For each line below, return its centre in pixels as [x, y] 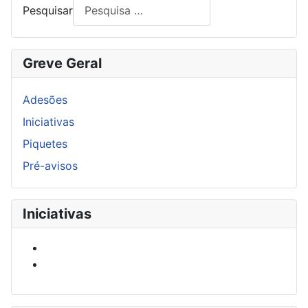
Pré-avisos [50, 165]
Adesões [45, 99]
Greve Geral [62, 63]
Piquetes [45, 143]
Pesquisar [48, 11]
